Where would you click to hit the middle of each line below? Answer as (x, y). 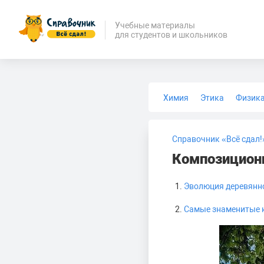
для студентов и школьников (171, 34)
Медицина (232, 117)
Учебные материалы (155, 25)
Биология (182, 117)
